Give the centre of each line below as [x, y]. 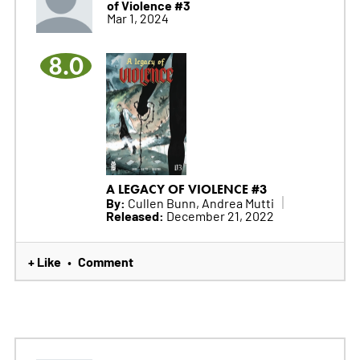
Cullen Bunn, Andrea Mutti [199, 203]
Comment [105, 262]
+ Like [44, 262]
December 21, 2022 [219, 216]
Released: [135, 216]
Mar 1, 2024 [137, 17]
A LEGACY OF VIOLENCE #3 [186, 190]
